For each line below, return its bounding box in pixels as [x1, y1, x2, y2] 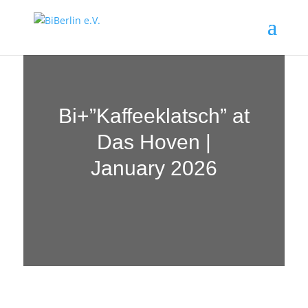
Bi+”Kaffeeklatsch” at [58, 104, 250, 127]
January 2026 [90, 157, 217, 179]
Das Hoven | [96, 131, 211, 153]
